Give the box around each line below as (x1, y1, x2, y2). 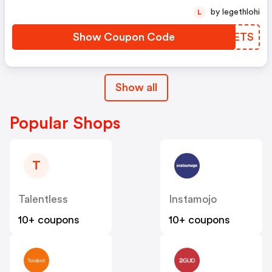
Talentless (18, 193, 68, 205)
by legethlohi (222, 7, 260, 16)
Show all (115, 81, 157, 93)
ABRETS (211, 31, 254, 42)
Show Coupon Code (73, 31, 175, 42)
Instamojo (169, 193, 217, 205)
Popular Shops (10, 114, 120, 132)
